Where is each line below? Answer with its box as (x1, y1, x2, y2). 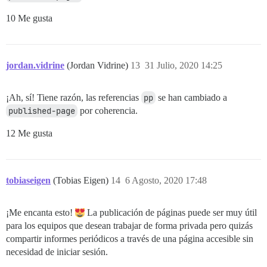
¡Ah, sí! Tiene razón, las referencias (6, 92, 141, 103)
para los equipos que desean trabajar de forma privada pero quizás (6, 221, 253, 231)
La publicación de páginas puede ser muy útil (85, 207, 257, 218)
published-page (8, 105, 75, 117)
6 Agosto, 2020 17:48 (125, 175, 207, 186)
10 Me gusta (6, 13, 52, 24)
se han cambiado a (156, 92, 227, 103)
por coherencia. (77, 105, 138, 116)
